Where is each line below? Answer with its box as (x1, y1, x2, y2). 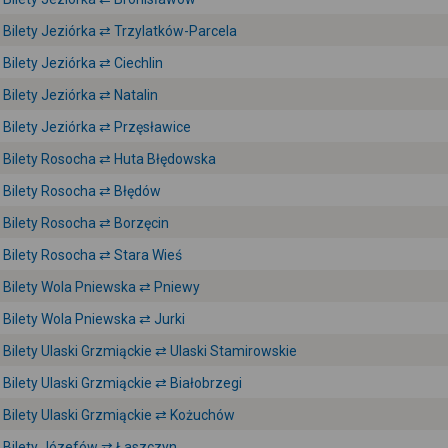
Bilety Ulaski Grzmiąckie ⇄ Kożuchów (3, 407, 235, 423)
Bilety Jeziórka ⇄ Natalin (3, 87, 158, 103)
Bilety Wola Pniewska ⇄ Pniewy (3, 279, 200, 295)
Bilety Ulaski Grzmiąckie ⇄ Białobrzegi (3, 375, 242, 391)
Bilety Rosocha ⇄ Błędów (3, 183, 161, 199)
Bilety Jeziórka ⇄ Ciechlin (3, 55, 163, 71)
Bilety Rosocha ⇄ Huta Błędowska (3, 151, 216, 167)
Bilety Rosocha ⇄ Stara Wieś (3, 247, 182, 263)
